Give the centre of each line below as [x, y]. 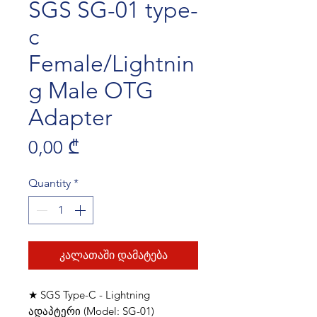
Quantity [50, 183]
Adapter [70, 117]
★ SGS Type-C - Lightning [89, 294]
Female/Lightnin [111, 63]
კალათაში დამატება [113, 255]
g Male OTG [91, 90]
